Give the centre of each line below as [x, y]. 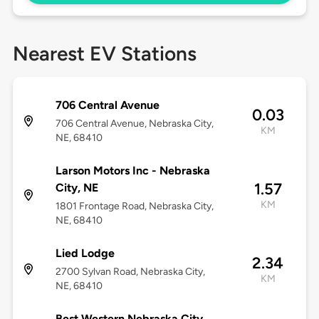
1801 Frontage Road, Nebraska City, [134, 206]
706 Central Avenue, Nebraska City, [134, 124]
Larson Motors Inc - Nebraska [132, 171]
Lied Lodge [85, 253]
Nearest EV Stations [104, 54]
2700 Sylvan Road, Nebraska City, [130, 272]
